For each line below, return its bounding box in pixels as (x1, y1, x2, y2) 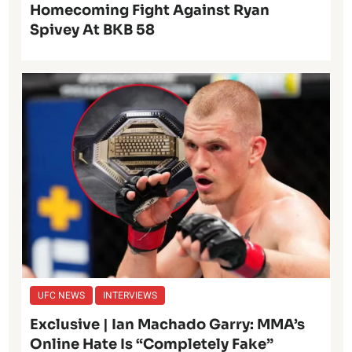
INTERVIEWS (103, 288, 158, 303)
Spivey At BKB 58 (30, 21, 156, 39)
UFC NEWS (38, 288, 86, 303)
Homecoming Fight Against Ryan (30, 2, 270, 20)
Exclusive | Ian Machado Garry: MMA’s (30, 316, 306, 334)
